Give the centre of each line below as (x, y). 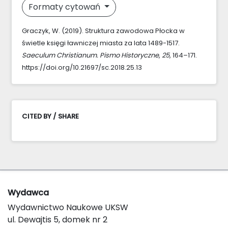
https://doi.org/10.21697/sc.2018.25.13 (82, 67)
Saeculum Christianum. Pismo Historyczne (90, 55)
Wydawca (28, 192)
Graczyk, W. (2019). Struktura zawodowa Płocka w (103, 31)
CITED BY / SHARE (50, 116)
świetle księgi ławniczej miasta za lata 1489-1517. (101, 43)
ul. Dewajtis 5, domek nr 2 (58, 219)
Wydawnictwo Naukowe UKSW (68, 207)
